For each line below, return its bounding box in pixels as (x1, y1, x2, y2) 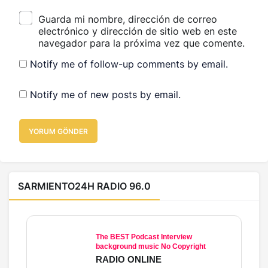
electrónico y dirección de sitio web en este (38, 25, 237, 37)
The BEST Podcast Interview (96, 232, 192, 241)
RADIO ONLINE (96, 254, 162, 264)
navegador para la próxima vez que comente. (38, 36, 245, 49)
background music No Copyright (96, 242, 206, 251)
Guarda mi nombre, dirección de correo (38, 13, 217, 25)
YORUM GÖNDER (29, 126, 88, 136)
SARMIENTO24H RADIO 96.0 (18, 179, 151, 192)
